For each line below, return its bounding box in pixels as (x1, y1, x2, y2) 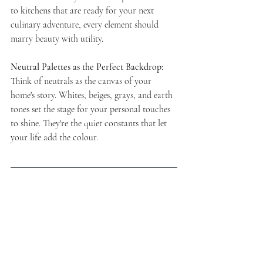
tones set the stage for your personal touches (11, 103, 173, 115)
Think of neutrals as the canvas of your (11, 75, 154, 87)
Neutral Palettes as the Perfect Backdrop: (11, 60, 163, 73)
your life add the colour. (11, 131, 98, 143)
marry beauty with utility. (11, 32, 103, 45)
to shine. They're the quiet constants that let (11, 117, 169, 129)
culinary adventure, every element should (11, 18, 161, 31)
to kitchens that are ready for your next (11, 4, 156, 16)
